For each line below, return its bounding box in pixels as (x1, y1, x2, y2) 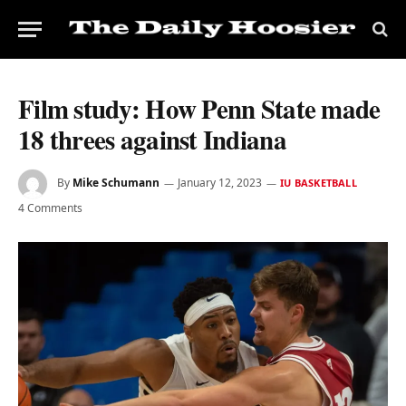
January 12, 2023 (178, 175, 262, 191)
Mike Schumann (72, 175, 159, 191)
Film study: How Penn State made (18, 90, 381, 128)
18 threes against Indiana (18, 121, 286, 159)
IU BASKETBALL (280, 176, 357, 190)
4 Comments (18, 200, 82, 216)
